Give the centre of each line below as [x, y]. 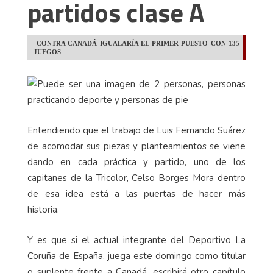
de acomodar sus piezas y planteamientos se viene [136, 147]
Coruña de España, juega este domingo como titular [136, 256]
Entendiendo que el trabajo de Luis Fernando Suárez [136, 131]
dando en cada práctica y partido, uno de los [136, 162]
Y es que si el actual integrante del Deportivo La [136, 240]
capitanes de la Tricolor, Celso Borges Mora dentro [136, 178]
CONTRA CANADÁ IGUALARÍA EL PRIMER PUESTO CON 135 [136, 44]
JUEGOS [47, 52]
